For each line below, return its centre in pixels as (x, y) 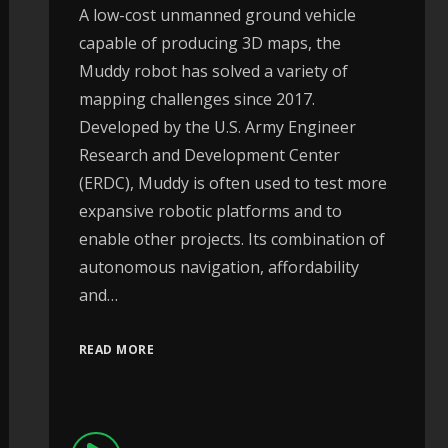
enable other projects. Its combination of (231, 238)
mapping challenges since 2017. (196, 98)
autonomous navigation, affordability (218, 266)
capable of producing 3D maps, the (209, 42)
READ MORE (116, 349)
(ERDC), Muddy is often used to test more (232, 182)
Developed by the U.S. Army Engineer (217, 126)
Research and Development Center (209, 154)
